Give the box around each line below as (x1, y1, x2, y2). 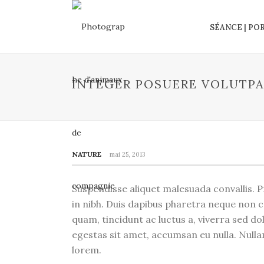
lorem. (72, 244, 101, 256)
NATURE (72, 150, 101, 159)
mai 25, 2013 (110, 150, 146, 159)
